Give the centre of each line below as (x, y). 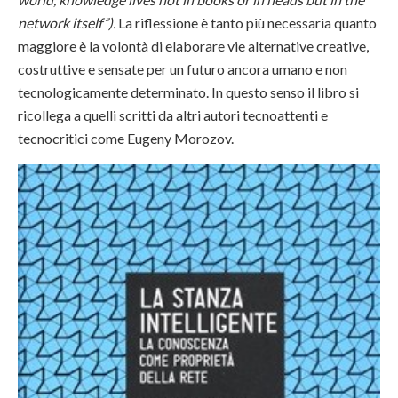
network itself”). (67, 22)
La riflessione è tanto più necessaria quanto (246, 22)
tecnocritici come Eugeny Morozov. (126, 138)
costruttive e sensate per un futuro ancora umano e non (183, 68)
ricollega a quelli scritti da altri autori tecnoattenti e (173, 115)
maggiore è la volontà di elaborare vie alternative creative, (193, 45)
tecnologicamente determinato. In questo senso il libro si (188, 92)
